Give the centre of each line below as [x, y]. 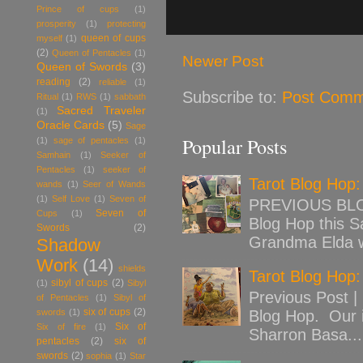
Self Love [71, 198]
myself [49, 38]
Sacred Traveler [101, 110]
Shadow [68, 245]
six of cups [107, 312]
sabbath [130, 96]
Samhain [53, 154]
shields [132, 268]
